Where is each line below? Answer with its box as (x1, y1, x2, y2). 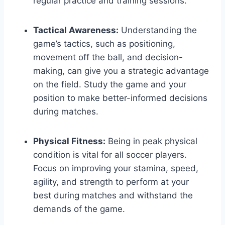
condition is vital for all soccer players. (33, 149, 187, 160)
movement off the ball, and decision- (33, 52, 183, 62)
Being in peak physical (105, 136, 197, 146)
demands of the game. (33, 203, 125, 214)
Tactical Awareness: (33, 25, 119, 35)
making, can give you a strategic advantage (33, 65, 209, 76)
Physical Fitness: (33, 136, 105, 146)
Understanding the (119, 25, 197, 35)
